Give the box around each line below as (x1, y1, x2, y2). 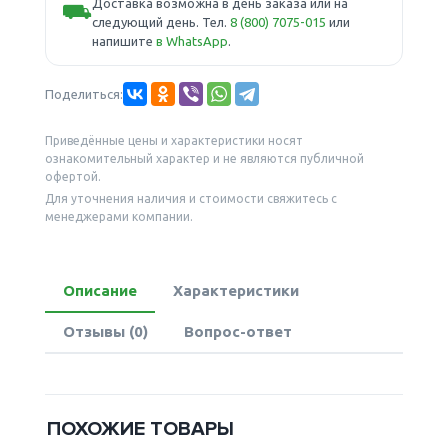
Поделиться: (44, 87, 123, 102)
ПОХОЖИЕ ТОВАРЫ (46, 416, 234, 441)
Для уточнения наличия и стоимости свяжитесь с (44, 191, 337, 205)
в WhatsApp (155, 33, 228, 48)
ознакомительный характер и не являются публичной (44, 151, 364, 165)
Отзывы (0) (62, 322, 148, 340)
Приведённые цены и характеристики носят (44, 133, 303, 147)
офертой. (44, 169, 101, 183)
